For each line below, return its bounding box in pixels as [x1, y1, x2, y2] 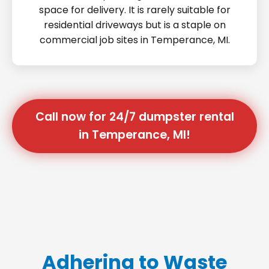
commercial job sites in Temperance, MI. [39, 33, 230, 47]
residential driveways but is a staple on [43, 18, 226, 32]
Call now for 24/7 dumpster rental [35, 109, 234, 125]
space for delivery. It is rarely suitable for [38, 3, 231, 17]
